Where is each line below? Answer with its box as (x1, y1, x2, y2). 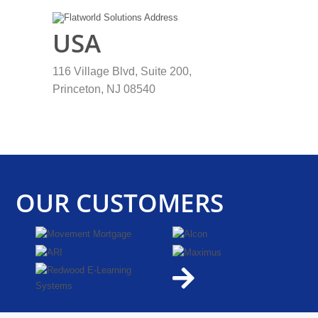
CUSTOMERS (76, 185, 224, 219)
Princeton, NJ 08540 (52, 83, 155, 96)
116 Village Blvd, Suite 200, (52, 65, 192, 78)
